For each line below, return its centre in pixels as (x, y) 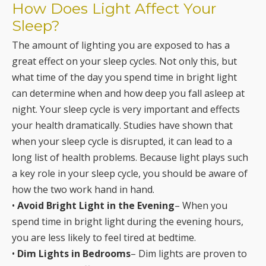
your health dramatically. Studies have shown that (122, 126)
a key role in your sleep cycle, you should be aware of (130, 174)
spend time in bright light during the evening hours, (128, 222)
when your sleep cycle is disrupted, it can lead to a (122, 142)
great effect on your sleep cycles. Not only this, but (124, 61)
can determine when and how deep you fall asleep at (128, 94)
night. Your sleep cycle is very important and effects (126, 110)
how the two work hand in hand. (83, 190)
